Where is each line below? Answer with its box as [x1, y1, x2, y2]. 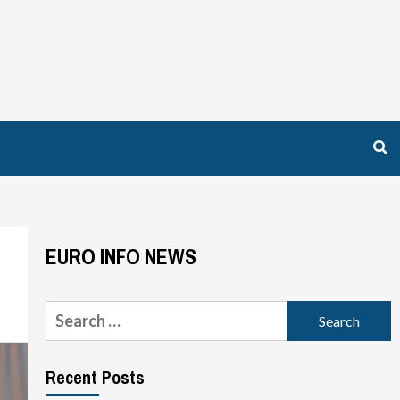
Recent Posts [45, 365, 145, 389]
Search [44, 302, 95, 321]
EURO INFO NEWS [45, 242, 196, 271]
